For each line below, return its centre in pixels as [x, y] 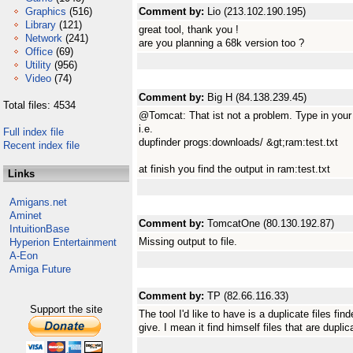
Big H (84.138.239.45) [257, 97]
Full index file [33, 132]
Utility [38, 65]
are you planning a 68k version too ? [221, 43]
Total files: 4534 [39, 105]
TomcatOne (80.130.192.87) [271, 223]
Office [39, 52]
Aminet [26, 216]
